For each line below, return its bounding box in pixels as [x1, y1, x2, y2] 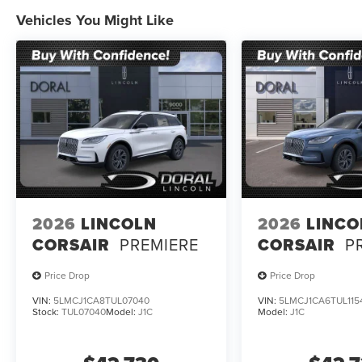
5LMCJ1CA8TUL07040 [53, 293, 149, 307]
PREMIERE [120, 233, 199, 257]
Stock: [32, 304, 61, 318]
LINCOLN [81, 212, 157, 237]
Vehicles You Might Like [16, 9, 174, 31]
